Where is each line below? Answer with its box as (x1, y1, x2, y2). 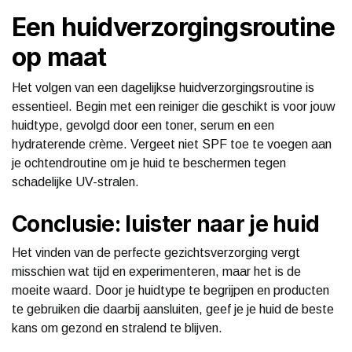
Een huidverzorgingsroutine (12, 11, 335, 42)
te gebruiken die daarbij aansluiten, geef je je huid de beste (12, 302, 334, 316)
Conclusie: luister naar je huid (12, 210, 320, 237)
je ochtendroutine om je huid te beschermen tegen (12, 156, 286, 170)
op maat (12, 41, 107, 72)
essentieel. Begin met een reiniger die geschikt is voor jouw (12, 99, 335, 113)
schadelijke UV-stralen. (12, 174, 139, 189)
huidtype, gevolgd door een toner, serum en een (12, 118, 274, 132)
